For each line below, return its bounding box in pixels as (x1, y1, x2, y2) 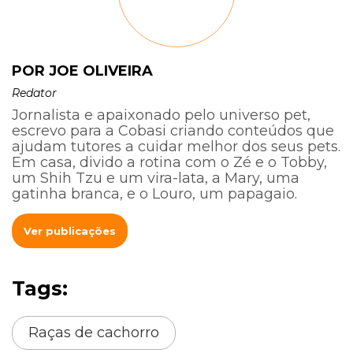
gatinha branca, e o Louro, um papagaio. (12, 185, 297, 203)
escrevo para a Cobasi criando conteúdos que (12, 122, 334, 140)
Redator (12, 86, 57, 101)
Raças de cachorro (28, 324, 159, 342)
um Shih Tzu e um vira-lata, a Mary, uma (12, 169, 299, 188)
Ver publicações (24, 225, 116, 238)
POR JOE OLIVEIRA (12, 62, 153, 80)
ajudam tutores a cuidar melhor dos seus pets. (12, 138, 340, 156)
